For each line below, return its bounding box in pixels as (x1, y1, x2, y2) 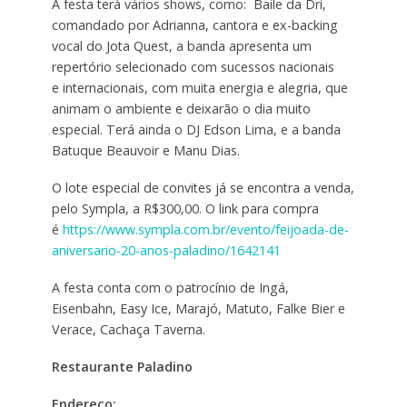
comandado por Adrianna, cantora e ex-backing (51, 16, 338, 35)
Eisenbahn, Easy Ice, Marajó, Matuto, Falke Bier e (51, 300, 345, 318)
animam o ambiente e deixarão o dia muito (51, 100, 311, 118)
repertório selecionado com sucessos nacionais (51, 58, 334, 76)
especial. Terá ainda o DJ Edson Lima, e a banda (51, 121, 341, 139)
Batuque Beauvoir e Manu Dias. (51, 142, 240, 160)
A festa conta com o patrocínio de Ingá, (51, 279, 289, 297)
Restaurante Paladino (51, 358, 193, 376)
